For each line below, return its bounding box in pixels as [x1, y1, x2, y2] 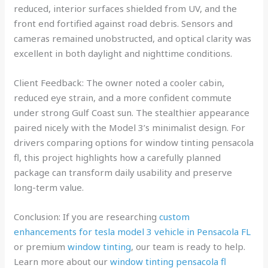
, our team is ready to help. [131, 240, 246, 252]
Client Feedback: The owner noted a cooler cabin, [14, 76, 225, 89]
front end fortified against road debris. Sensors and [14, 17, 233, 29]
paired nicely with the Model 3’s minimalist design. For [14, 121, 246, 133]
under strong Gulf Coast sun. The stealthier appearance [14, 106, 250, 118]
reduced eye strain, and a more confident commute [14, 91, 232, 103]
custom [159, 210, 190, 223]
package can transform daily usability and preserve [14, 166, 233, 178]
